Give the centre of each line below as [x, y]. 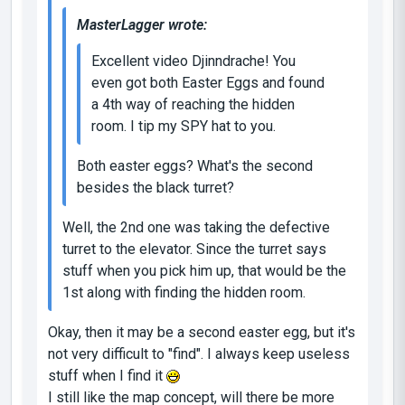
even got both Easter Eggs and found [208, 82]
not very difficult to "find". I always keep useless [199, 353]
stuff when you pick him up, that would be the [204, 270]
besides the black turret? [155, 187]
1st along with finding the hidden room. [184, 292]
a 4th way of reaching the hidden [193, 104]
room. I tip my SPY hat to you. [184, 126]
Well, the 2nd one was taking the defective [196, 227]
